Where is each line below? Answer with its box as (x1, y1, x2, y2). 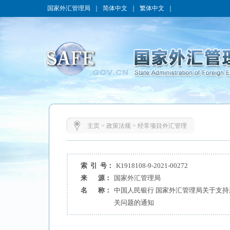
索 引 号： (80, 162, 113, 169)
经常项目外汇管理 (137, 122, 187, 129)
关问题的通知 (113, 199, 154, 206)
